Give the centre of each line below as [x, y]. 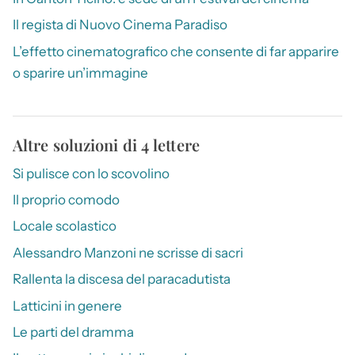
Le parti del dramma [73, 332]
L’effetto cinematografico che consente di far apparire [176, 51]
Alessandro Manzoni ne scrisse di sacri [128, 252]
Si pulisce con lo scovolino [91, 173]
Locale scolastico [65, 226]
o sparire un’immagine [80, 73]
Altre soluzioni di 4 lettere [106, 144]
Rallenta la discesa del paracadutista [122, 279]
